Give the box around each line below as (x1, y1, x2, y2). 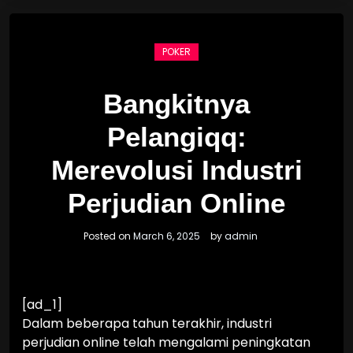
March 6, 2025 (133, 229, 200, 243)
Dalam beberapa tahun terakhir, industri (22, 314, 272, 333)
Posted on (84, 229, 133, 243)
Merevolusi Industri (50, 154, 303, 185)
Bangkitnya (103, 88, 250, 119)
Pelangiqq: (106, 121, 247, 152)
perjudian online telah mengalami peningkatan (22, 333, 310, 351)
